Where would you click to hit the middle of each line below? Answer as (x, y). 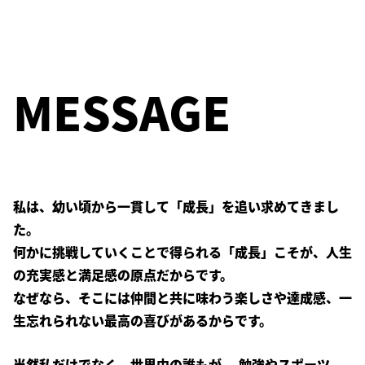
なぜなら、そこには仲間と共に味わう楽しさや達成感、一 (182, 297)
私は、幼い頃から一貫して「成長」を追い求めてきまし (176, 206)
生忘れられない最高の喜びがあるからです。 (143, 320)
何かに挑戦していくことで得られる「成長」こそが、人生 (182, 252)
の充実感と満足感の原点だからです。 (123, 275)
